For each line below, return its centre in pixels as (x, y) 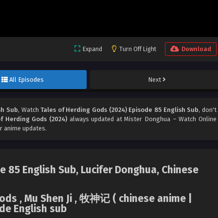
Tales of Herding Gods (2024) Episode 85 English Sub (120, 110)
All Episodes (27, 80)
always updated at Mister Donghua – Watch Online (142, 119)
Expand (92, 49)
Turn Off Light (138, 49)
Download (196, 49)
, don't (208, 110)
